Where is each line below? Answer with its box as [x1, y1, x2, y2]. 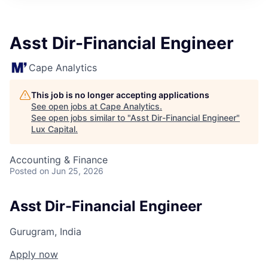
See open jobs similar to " [31, 112, 130, 123]
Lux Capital [31, 124, 75, 134]
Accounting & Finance [10, 154, 108, 166]
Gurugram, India [10, 225, 81, 237]
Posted [10, 166, 37, 176]
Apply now [10, 248, 58, 260]
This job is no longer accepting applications [31, 90, 209, 100]
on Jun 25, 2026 [39, 166, 103, 176]
